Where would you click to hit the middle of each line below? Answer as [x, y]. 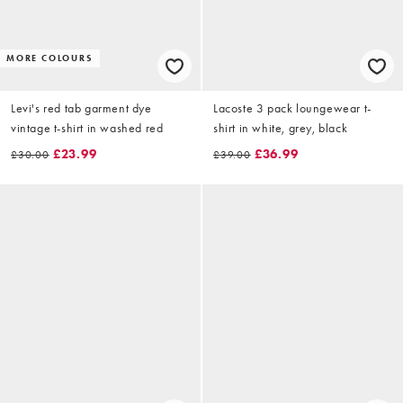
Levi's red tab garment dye [81, 108]
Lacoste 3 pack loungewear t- [292, 108]
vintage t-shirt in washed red [87, 128]
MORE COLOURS [50, 58]
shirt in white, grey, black [281, 128]
